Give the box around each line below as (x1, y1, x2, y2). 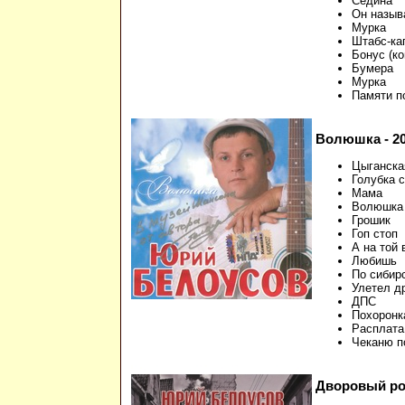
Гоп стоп (352, 227, 398, 241)
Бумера (352, 61, 393, 76)
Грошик (352, 213, 391, 228)
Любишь (352, 254, 397, 268)
